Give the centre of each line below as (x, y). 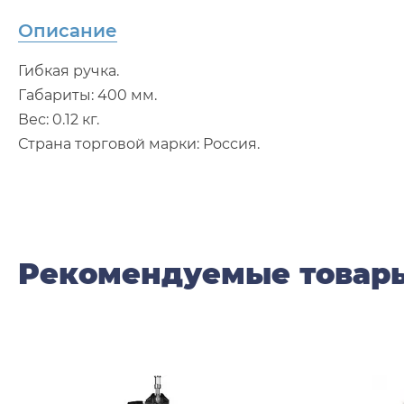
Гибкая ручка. (69, 71)
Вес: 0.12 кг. (59, 119)
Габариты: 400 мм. (87, 95)
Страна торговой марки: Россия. (139, 144)
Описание (68, 31)
